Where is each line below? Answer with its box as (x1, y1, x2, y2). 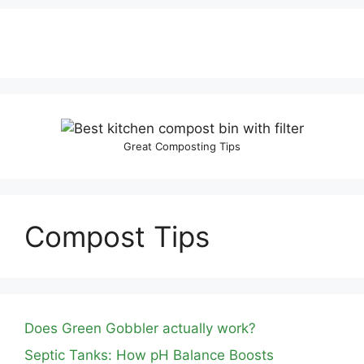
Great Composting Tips (123, 139, 240, 153)
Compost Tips (24, 219, 210, 253)
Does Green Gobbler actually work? (24, 319, 256, 336)
